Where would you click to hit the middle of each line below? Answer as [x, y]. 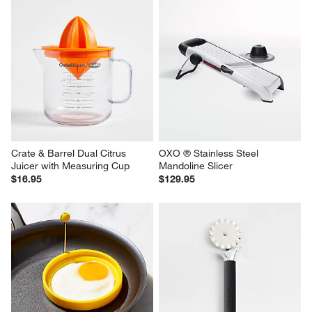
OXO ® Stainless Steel [210, 153]
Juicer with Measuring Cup [71, 165]
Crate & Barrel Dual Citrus [70, 153]
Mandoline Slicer [196, 165]
